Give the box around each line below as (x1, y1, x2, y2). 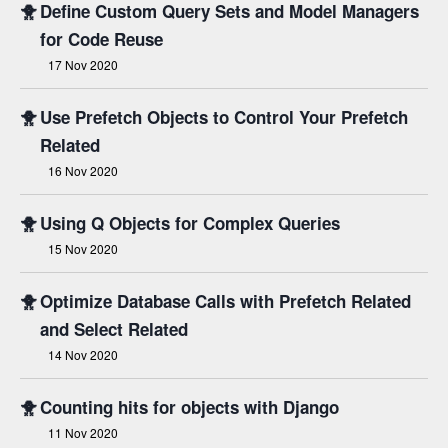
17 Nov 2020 (48, 56, 118, 73)
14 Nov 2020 (48, 346, 118, 363)
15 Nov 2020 (48, 240, 118, 257)
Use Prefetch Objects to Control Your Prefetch (40, 105, 408, 129)
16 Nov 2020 (48, 162, 118, 179)
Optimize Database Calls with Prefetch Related (40, 289, 411, 313)
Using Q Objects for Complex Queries (40, 211, 340, 235)
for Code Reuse (40, 27, 163, 51)
